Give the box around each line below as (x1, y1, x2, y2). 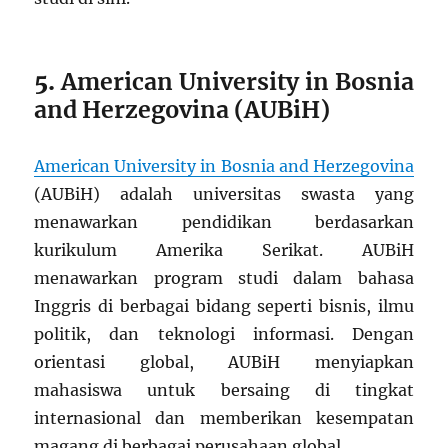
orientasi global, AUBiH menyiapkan (34, 351, 414, 372)
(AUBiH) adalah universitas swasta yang (34, 183, 414, 204)
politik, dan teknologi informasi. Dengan (34, 323, 414, 344)
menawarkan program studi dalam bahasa (34, 267, 414, 288)
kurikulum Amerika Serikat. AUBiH (34, 239, 414, 260)
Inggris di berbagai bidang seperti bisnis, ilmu (34, 295, 414, 316)
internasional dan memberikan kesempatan (34, 407, 414, 428)
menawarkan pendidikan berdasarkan (34, 211, 414, 232)
